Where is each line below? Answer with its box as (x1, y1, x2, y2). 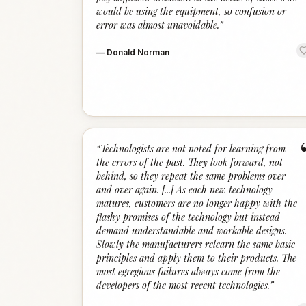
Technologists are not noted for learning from (100, 142, 286, 155)
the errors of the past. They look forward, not (96, 156, 283, 169)
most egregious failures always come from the (96, 265, 280, 278)
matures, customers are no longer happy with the (96, 197, 297, 210)
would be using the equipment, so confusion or (96, 5, 286, 18)
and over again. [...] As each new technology (96, 183, 273, 196)
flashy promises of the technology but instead (96, 210, 280, 223)
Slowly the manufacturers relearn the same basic (96, 238, 295, 251)
